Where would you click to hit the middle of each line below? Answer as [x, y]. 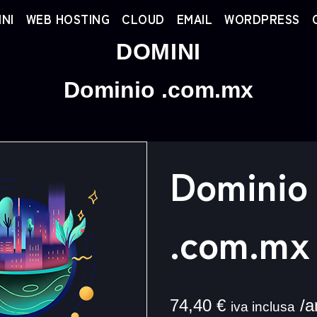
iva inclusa [263, 307]
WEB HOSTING [68, 19]
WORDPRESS [262, 19]
